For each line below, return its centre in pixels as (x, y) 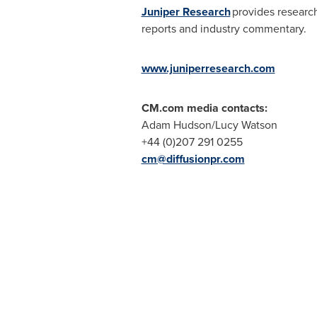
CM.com (162, 108)
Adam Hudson (176, 125)
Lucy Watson (246, 125)
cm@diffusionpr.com (193, 159)
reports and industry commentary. (224, 29)
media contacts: (225, 108)
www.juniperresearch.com (208, 68)
